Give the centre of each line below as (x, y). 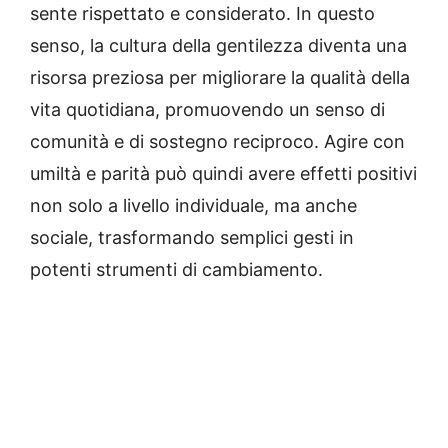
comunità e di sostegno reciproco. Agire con (217, 141)
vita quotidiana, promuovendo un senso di (207, 109)
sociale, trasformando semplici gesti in (192, 237)
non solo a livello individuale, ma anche (193, 205)
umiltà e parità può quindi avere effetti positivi (223, 173)
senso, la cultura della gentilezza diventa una (218, 45)
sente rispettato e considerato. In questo (202, 13)
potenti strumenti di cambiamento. (176, 269)
